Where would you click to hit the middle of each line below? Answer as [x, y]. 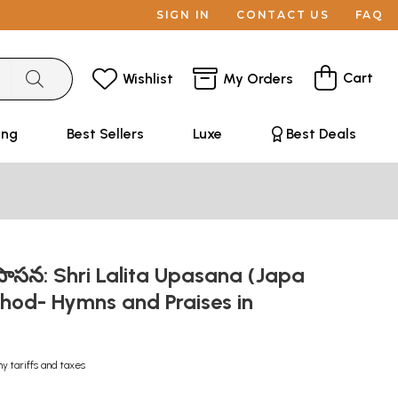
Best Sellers [105, 134]
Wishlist [148, 78]
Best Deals [321, 134]
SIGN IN [183, 15]
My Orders [258, 78]
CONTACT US [283, 15]
